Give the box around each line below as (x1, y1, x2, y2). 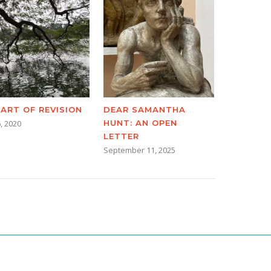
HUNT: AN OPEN (103, 118, 177, 128)
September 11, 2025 (103, 145, 175, 155)
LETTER (103, 131, 139, 141)
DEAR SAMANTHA (103, 105, 186, 114)
